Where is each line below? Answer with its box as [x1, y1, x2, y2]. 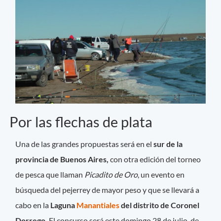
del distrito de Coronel [119, 200, 200, 210]
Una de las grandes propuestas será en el [15, 139, 152, 148]
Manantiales [76, 200, 120, 210]
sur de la [152, 139, 183, 148]
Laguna [50, 200, 77, 210]
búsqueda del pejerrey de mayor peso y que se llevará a [15, 184, 200, 194]
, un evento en [138, 169, 185, 179]
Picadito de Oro [84, 169, 138, 179]
